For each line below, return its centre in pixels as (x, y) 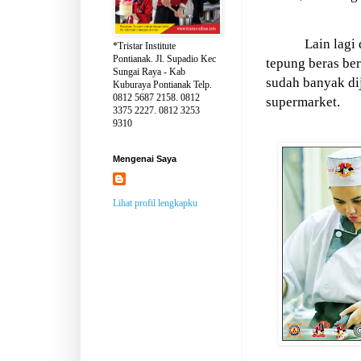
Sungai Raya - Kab (149, 72)
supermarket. (303, 102)
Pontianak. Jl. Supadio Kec (164, 59)
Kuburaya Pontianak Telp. (162, 85)
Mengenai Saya (145, 159)
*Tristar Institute (144, 46)
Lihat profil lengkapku (155, 203)
